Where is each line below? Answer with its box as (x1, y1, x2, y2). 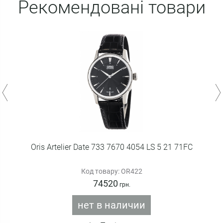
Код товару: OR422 (81, 167, 142, 176)
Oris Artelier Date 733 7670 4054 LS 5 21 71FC (30, 142, 193, 152)
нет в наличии (78, 199, 145, 212)
